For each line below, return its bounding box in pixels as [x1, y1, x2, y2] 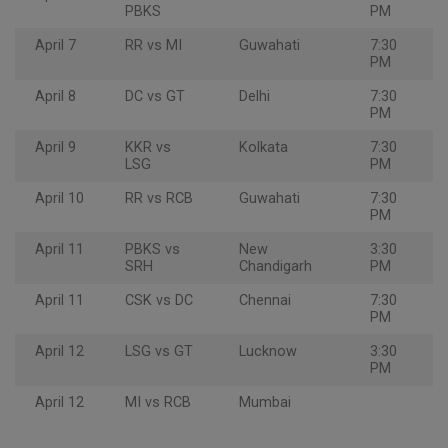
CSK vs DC [125, 292, 193, 310]
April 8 [35, 88, 76, 106]
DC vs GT [125, 88, 185, 106]
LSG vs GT [125, 343, 193, 361]
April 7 [35, 37, 76, 55]
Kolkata [239, 139, 288, 157]
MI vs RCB [125, 394, 191, 412]
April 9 [35, 139, 76, 157]
